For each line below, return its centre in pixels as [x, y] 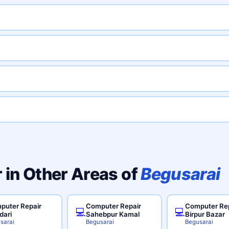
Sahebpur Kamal [112, 214]
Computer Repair [113, 206]
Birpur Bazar [205, 214]
